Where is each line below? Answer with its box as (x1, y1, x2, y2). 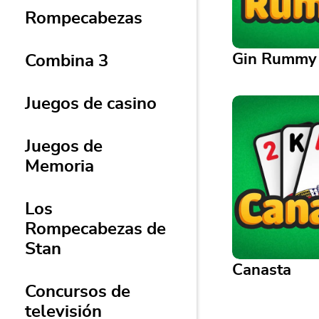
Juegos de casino (25, 95, 157, 113)
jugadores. (244, 156, 289, 166)
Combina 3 (25, 53, 108, 70)
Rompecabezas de (25, 221, 166, 238)
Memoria (25, 158, 94, 175)
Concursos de (25, 283, 130, 300)
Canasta (232, 262, 291, 278)
